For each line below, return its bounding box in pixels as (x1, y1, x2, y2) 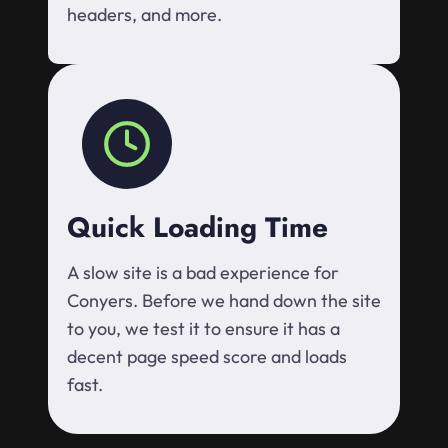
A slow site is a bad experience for (67, 261, 339, 285)
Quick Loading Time (67, 207, 328, 249)
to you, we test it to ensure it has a (67, 317, 340, 341)
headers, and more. (67, 3, 222, 27)
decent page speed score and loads (67, 345, 347, 369)
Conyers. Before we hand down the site (67, 289, 381, 313)
